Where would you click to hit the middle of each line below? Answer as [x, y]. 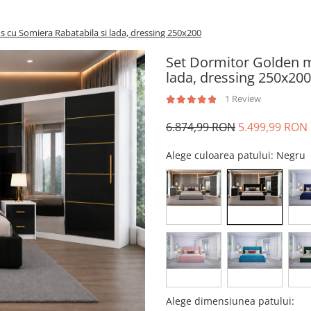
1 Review [243, 99]
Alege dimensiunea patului [229, 301]
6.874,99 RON [201, 127]
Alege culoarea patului [218, 155]
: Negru [289, 155]
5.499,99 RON [273, 127]
